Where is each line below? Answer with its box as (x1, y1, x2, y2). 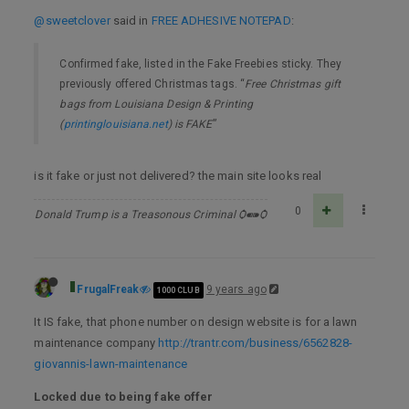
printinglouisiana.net (63, 117, 168, 131)
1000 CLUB (156, 285, 200, 295)
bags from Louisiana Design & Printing (59, 97, 254, 110)
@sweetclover (34, 14, 110, 27)
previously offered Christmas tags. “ (59, 77, 246, 90)
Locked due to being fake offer (34, 390, 214, 404)
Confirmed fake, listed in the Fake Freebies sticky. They (59, 57, 342, 70)
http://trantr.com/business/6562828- (158, 336, 352, 350)
